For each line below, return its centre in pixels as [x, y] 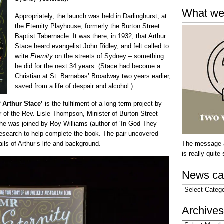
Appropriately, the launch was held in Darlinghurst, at [91, 16]
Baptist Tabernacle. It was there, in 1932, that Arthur [90, 36]
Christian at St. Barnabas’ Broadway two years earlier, [93, 76]
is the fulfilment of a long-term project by [102, 104]
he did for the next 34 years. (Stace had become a [88, 66]
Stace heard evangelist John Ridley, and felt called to [92, 46]
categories [196, 196]
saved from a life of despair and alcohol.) [74, 86]
